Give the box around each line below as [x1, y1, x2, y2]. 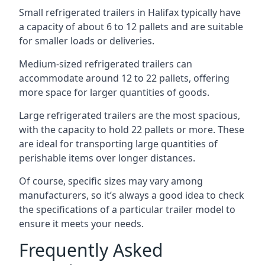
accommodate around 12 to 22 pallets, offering [19, 72, 230, 85]
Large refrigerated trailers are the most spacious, [19, 109, 240, 122]
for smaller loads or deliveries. [19, 34, 154, 47]
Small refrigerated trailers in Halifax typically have [19, 6, 241, 19]
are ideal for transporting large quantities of [19, 137, 218, 150]
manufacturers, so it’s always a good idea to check [19, 189, 244, 202]
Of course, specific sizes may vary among [19, 174, 203, 188]
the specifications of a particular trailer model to [19, 203, 235, 216]
